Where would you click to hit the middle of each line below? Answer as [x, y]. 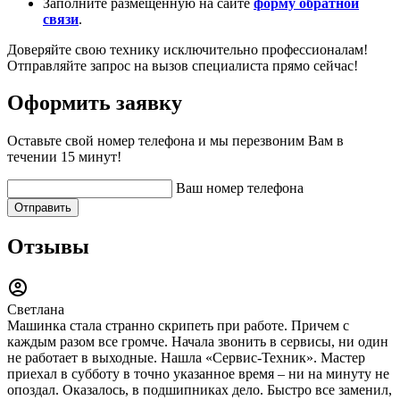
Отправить [43, 208]
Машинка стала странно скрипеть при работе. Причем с [178, 326]
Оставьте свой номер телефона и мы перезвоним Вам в [175, 141]
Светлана [36, 310]
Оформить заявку [95, 103]
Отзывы [48, 247]
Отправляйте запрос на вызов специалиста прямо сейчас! [183, 65]
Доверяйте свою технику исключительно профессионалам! [187, 49]
